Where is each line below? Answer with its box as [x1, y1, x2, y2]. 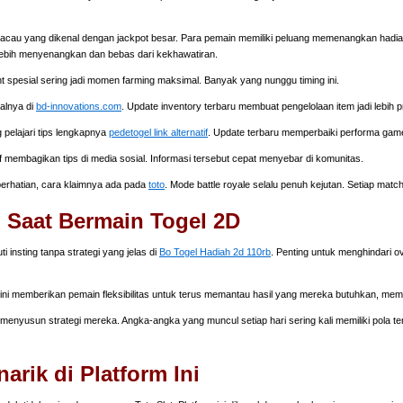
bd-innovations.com [36, 100, 121, 112]
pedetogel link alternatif [109, 126, 208, 138]
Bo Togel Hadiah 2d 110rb [159, 246, 271, 258]
